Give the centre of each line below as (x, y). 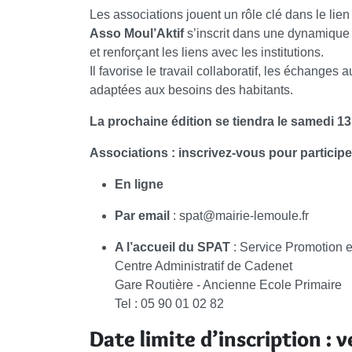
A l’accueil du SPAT (172, 247)
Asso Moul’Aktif (137, 34)
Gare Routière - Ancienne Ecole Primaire (228, 285)
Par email (142, 216)
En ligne (139, 185)
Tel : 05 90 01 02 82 (169, 304)
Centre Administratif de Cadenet (203, 266)
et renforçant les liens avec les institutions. (207, 53)
